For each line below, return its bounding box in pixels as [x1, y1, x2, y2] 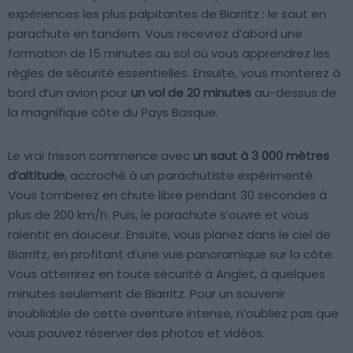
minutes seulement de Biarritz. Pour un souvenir [8, 284, 285, 302]
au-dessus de [251, 84, 336, 101]
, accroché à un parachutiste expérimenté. [65, 166, 315, 184]
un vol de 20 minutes [131, 84, 251, 101]
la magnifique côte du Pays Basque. [8, 103, 218, 121]
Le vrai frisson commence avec [8, 147, 193, 164]
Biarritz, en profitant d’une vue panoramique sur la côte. [8, 245, 334, 262]
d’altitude [8, 166, 65, 184]
